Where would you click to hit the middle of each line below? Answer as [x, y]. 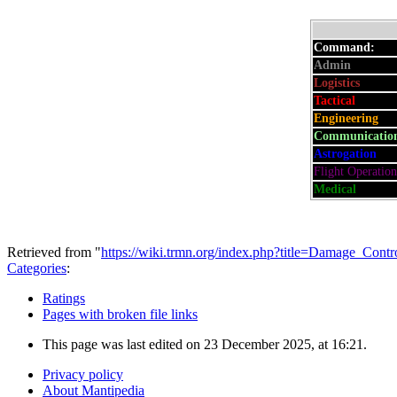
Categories [37, 268]
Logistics [337, 82]
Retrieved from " [54, 252]
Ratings [64, 298]
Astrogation [345, 153]
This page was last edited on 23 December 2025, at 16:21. [205, 344]
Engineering [346, 118]
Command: [344, 47]
